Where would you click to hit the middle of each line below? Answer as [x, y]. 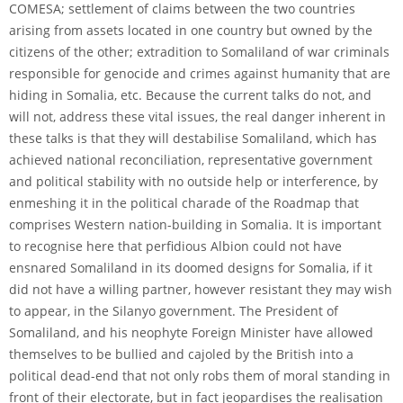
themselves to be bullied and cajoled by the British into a [181, 354]
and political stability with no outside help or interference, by [193, 181]
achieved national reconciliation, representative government [191, 159]
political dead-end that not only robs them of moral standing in [200, 375]
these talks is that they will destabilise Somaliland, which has [193, 138]
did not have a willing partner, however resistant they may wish [201, 289]
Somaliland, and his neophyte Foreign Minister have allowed [191, 332]
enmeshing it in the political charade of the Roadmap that [184, 202]
